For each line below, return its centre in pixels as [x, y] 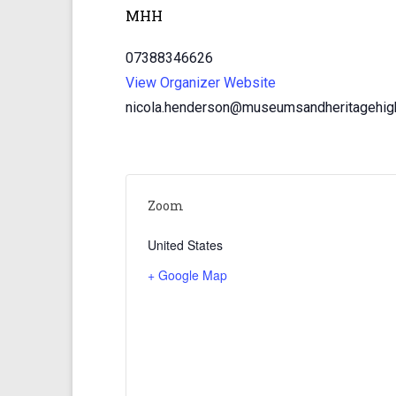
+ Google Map [187, 275]
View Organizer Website [201, 83]
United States [185, 245]
